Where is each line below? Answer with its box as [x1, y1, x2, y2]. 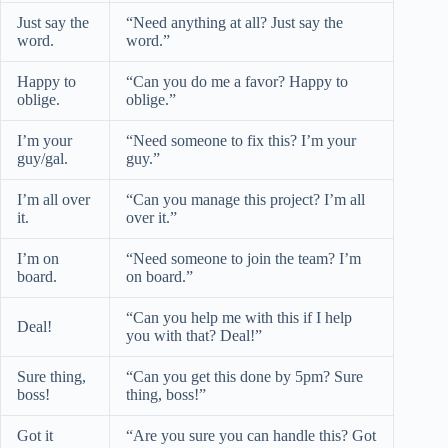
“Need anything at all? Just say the [126, 13, 343, 31]
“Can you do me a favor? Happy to [126, 72, 348, 90]
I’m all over [17, 190, 90, 208]
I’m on [17, 249, 59, 267]
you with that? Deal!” [126, 326, 262, 344]
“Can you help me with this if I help [126, 308, 352, 326]
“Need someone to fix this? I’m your [126, 131, 356, 149]
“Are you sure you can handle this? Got [126, 426, 376, 444]
